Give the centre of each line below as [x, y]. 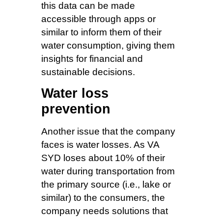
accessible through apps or [98, 19]
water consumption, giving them [108, 45]
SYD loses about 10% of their [103, 158]
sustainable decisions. [88, 72]
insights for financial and [92, 58]
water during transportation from [108, 171]
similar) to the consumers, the [103, 198]
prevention [76, 109]
